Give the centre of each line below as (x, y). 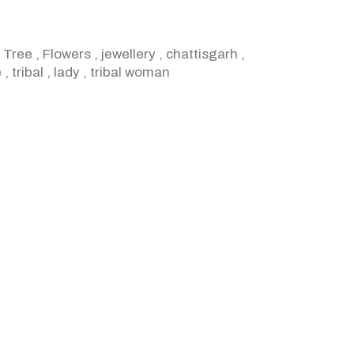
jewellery (128, 54)
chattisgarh (202, 54)
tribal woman (130, 72)
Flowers (67, 54)
